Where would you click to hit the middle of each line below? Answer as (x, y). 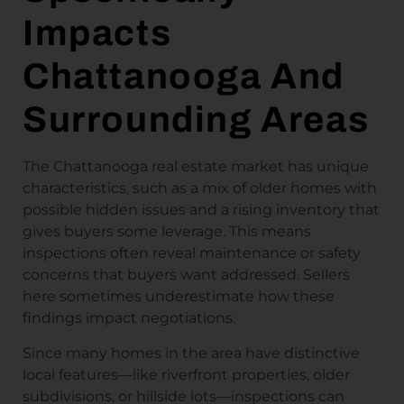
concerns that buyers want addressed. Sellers (186, 275)
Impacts (97, 33)
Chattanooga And (184, 77)
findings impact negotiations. (129, 318)
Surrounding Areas (196, 120)
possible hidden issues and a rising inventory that (201, 210)
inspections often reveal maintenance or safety (192, 253)
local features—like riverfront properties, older (186, 374)
